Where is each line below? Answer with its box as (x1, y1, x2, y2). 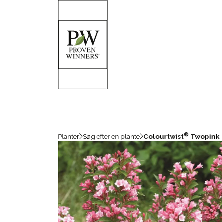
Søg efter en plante (83, 132, 140, 140)
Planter (58, 132, 79, 140)
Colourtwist (143, 132, 184, 140)
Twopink (189, 132, 220, 140)
